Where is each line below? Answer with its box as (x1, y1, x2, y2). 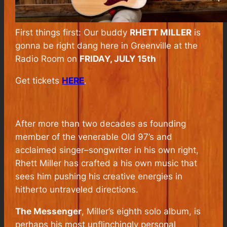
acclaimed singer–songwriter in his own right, (15, 145, 199, 156)
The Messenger (15, 206, 82, 217)
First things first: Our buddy (15, 27, 130, 37)
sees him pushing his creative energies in (15, 171, 183, 182)
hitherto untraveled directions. (15, 184, 139, 195)
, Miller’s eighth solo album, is (82, 206, 201, 217)
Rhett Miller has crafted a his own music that (15, 158, 198, 169)
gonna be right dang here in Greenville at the (15, 40, 198, 51)
